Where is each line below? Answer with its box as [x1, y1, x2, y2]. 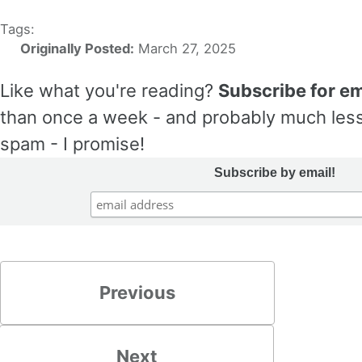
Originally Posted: [16, 40, 134, 57]
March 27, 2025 [137, 40, 236, 57]
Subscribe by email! [214, 166, 335, 180]
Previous [99, 282, 175, 304]
